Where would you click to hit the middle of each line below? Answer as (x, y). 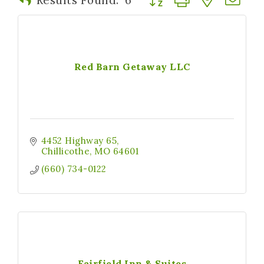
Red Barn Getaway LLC (132, 67)
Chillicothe (65, 151)
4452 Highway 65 (79, 141)
